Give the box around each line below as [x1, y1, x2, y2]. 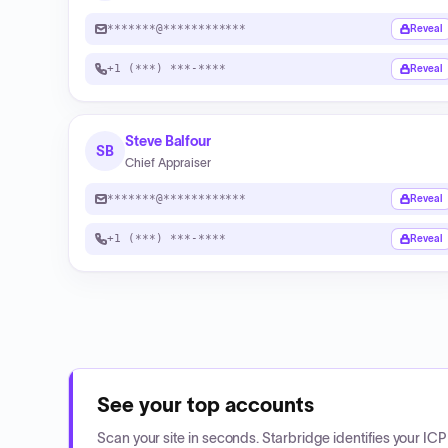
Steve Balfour [125, 133, 212, 149]
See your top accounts [97, 394, 314, 416]
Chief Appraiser [125, 156, 211, 169]
